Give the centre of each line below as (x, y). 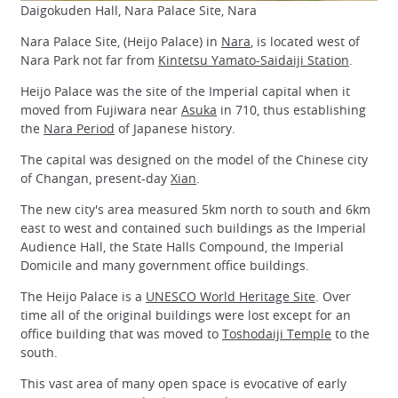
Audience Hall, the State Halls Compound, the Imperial (182, 247)
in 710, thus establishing (291, 109)
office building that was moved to (121, 334)
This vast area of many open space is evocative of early (183, 384)
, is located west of (305, 41)
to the (350, 334)
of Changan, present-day (96, 178)
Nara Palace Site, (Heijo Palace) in (121, 41)
